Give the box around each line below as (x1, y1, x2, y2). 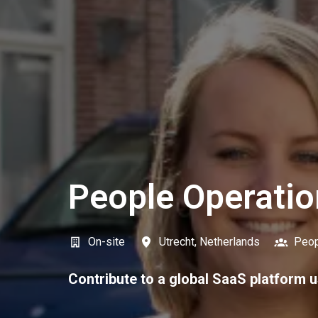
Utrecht (159, 234, 194, 248)
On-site (88, 234, 125, 248)
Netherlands (199, 234, 260, 248)
